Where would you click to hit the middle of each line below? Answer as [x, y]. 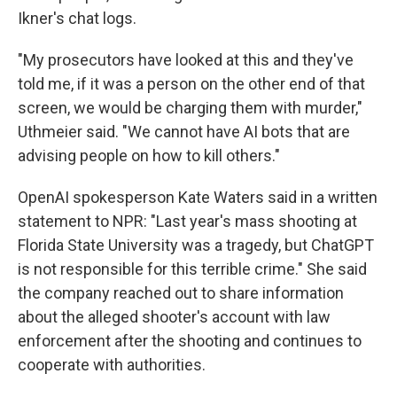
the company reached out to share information [181, 293]
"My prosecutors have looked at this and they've [186, 60]
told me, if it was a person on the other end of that [191, 84]
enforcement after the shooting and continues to [190, 341]
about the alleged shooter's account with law [174, 317]
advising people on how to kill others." [149, 156]
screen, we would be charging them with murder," [190, 108]
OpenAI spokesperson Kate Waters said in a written [198, 197]
